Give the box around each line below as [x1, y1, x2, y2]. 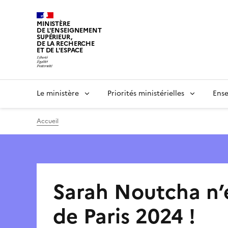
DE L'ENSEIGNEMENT [37, 25, 102, 35]
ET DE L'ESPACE [37, 45, 83, 55]
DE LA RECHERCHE [37, 39, 95, 48]
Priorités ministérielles [107, 88, 184, 99]
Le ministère [37, 88, 79, 99]
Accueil [37, 116, 59, 126]
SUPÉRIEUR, [37, 32, 72, 42]
